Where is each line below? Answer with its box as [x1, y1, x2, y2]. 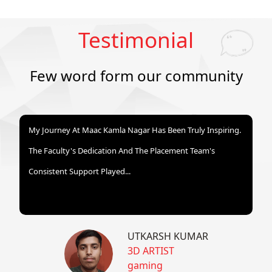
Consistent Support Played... [29, 165, 131, 177]
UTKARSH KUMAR [127, 229, 208, 243]
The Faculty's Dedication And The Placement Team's [29, 144, 215, 156]
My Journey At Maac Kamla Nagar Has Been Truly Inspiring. [29, 124, 241, 135]
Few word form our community [29, 65, 243, 86]
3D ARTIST [127, 244, 174, 258]
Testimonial [78, 25, 194, 54]
